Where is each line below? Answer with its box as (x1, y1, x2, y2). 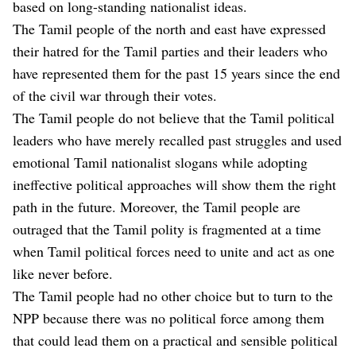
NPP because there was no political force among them (13, 308, 324, 327)
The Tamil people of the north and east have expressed (13, 18, 326, 38)
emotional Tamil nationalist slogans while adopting (13, 152, 308, 172)
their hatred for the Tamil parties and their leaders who (13, 41, 327, 60)
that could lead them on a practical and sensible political (13, 330, 338, 350)
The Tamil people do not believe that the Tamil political (13, 107, 335, 127)
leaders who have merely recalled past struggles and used (13, 130, 342, 149)
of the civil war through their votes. (13, 85, 217, 105)
